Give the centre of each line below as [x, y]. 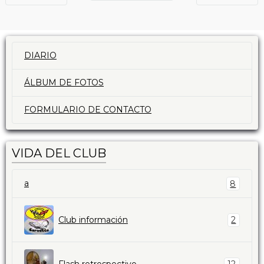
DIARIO [40, 56]
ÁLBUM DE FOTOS [64, 83]
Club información [93, 220]
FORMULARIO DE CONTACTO [88, 110]
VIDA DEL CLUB [59, 154]
